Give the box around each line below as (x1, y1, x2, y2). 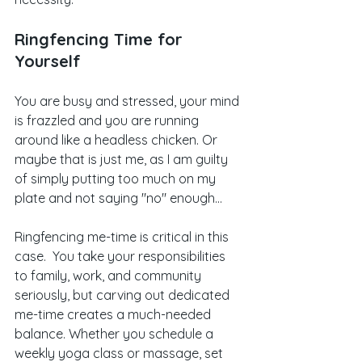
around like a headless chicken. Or (15, 131, 221, 148)
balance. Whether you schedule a (15, 325, 217, 342)
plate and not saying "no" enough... (15, 189, 229, 206)
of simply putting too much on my (15, 170, 219, 187)
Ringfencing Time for (15, 28, 187, 49)
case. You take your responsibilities (15, 247, 229, 264)
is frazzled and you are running (15, 112, 202, 128)
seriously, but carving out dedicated (15, 286, 233, 303)
